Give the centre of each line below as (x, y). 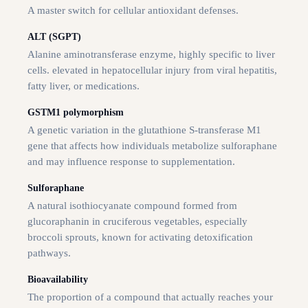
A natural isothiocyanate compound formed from (132, 206)
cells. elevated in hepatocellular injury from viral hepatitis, (152, 70)
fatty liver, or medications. (84, 86)
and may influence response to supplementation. (131, 162)
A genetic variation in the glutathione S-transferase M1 (144, 130)
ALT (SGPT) (54, 37)
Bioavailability (58, 280)
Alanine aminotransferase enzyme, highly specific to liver (151, 55)
